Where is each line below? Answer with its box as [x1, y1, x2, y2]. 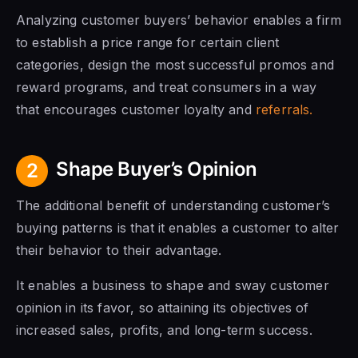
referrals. [255, 101, 313, 118]
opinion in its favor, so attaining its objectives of [16, 300, 309, 316]
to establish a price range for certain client [16, 34, 280, 51]
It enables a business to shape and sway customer [16, 277, 329, 294]
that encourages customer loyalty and [16, 101, 256, 118]
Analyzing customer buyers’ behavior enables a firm [16, 12, 342, 29]
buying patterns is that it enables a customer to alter [16, 220, 340, 237]
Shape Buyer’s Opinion [56, 157, 257, 181]
